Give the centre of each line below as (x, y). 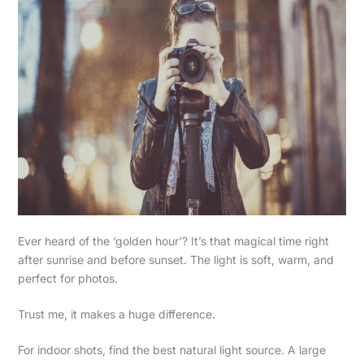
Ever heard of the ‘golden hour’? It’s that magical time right (173, 240)
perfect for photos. (67, 278)
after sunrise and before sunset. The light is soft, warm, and (175, 259)
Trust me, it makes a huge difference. (116, 314)
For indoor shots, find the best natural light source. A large (171, 349)
